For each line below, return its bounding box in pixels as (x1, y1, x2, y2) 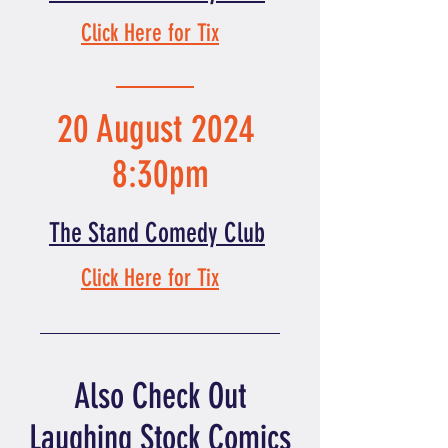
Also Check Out (74, 375, 246, 417)
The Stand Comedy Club (49, 217, 265, 249)
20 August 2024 (56, 107, 255, 152)
